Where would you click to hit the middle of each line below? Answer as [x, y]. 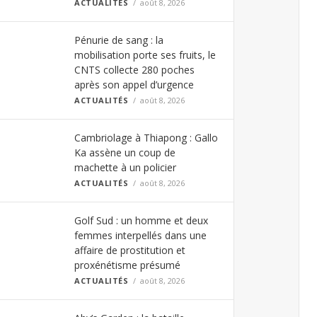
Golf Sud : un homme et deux [141, 220]
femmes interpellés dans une [140, 235]
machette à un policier [125, 167]
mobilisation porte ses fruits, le [145, 55]
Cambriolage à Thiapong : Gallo [146, 138]
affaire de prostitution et [130, 250]
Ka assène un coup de [125, 152]
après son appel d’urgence [134, 85]
